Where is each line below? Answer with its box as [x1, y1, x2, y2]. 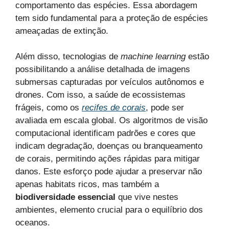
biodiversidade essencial [15, 192, 116, 202]
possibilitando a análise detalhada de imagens [15, 64, 190, 75]
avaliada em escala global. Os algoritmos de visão [15, 116, 208, 126]
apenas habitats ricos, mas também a [15, 179, 159, 190]
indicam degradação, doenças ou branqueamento [15, 141, 202, 151]
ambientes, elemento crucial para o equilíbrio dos [15, 205, 203, 215]
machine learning [121, 52, 186, 62]
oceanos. [15, 218, 50, 228]
